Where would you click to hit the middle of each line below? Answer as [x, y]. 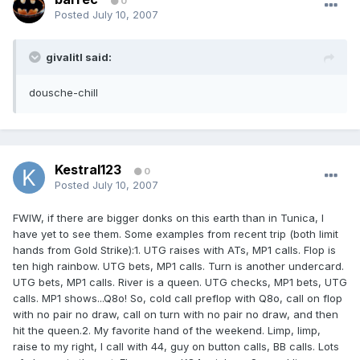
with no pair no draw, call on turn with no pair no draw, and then [176, 315]
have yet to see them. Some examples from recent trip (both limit [176, 234]
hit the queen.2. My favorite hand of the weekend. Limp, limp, [167, 331]
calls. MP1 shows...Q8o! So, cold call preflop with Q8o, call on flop [178, 299]
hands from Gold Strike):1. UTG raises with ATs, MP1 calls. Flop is [174, 250]
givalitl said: [79, 57]
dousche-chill [63, 93]
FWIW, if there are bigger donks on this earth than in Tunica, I [168, 218]
